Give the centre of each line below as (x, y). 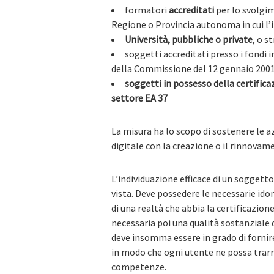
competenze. (139, 267)
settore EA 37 (139, 98)
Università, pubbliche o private (189, 39)
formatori (147, 10)
